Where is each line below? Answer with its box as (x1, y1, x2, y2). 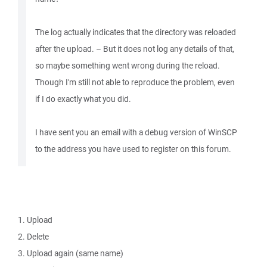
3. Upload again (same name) (18, 248, 123, 259)
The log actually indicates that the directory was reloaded (35, 27, 236, 38)
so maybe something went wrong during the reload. (35, 60, 220, 71)
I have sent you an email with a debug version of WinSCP (35, 127, 237, 138)
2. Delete (18, 231, 49, 242)
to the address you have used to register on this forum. (35, 144, 231, 154)
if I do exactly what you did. (35, 94, 131, 104)
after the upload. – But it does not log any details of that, (35, 44, 234, 54)
